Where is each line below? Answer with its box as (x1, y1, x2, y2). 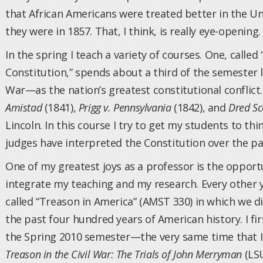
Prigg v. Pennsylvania (78, 100, 171, 114)
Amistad (5, 100, 42, 114)
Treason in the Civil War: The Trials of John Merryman (5, 247, 242, 261)
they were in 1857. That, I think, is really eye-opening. (5, 24, 261, 38)
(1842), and (171, 100, 229, 114)
